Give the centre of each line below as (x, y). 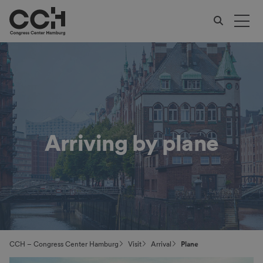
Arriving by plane (131, 143)
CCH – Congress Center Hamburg (64, 245)
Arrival (161, 245)
